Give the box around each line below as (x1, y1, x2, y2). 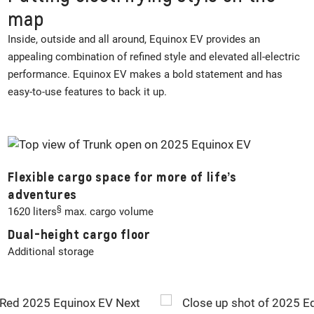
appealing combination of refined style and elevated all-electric (8, 50, 301, 64)
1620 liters (8, 205, 57, 219)
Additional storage (8, 245, 95, 258)
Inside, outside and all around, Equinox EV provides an (8, 33, 261, 46)
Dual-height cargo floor (8, 226, 151, 242)
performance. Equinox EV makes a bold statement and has (8, 68, 283, 81)
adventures (8, 186, 77, 203)
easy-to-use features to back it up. (8, 86, 170, 99)
